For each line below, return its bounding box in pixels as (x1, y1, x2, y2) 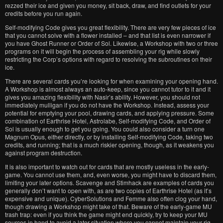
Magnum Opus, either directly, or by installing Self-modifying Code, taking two (5, 132, 213, 141)
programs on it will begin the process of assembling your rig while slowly (5, 47, 200, 55)
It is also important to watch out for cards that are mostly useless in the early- (5, 162, 209, 171)
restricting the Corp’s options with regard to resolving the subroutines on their (5, 55, 212, 63)
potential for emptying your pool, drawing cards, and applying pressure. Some (5, 109, 214, 117)
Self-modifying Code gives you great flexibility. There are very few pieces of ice (5, 23, 216, 31)
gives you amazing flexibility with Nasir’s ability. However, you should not (5, 93, 200, 101)
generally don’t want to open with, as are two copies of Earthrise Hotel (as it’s (5, 186, 212, 195)
